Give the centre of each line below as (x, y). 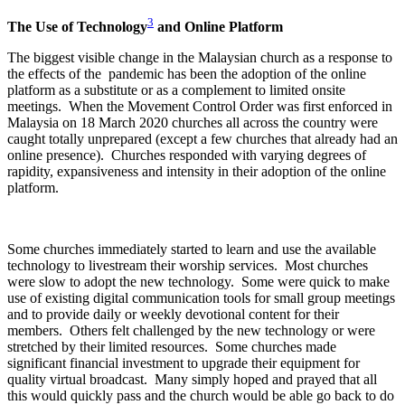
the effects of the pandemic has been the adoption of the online (187, 74)
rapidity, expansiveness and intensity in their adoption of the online (197, 172)
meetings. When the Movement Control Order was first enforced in (200, 107)
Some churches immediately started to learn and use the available (192, 250)
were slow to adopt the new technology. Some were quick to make (198, 282)
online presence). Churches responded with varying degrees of (187, 155)
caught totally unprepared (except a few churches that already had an (202, 139)
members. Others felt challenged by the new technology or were (191, 331)
